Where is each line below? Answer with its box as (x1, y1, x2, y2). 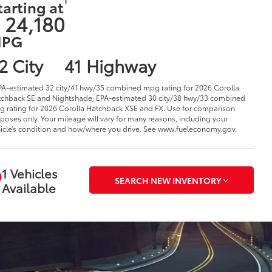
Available (1, 178, 56, 196)
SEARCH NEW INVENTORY (114, 174, 221, 186)
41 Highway (64, 52, 156, 77)
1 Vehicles (1, 164, 58, 182)
